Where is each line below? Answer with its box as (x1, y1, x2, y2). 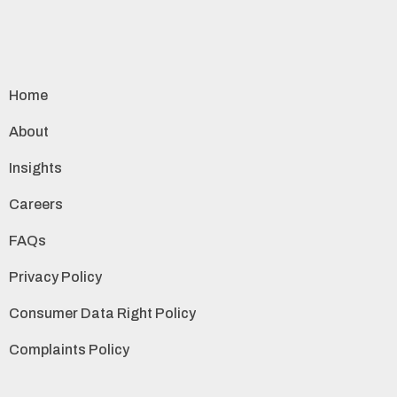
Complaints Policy (9, 342, 129, 358)
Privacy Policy (9, 269, 102, 285)
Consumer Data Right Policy (9, 306, 196, 322)
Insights (9, 160, 62, 176)
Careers (9, 197, 63, 213)
